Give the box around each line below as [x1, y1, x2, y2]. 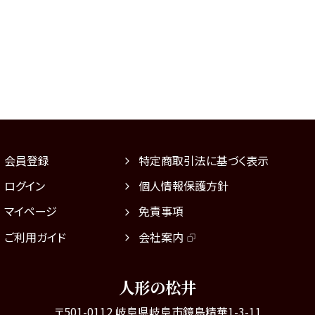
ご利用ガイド [4, 228, 67, 245]
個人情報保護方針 [138, 177, 229, 195]
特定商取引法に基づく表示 [138, 152, 269, 169]
